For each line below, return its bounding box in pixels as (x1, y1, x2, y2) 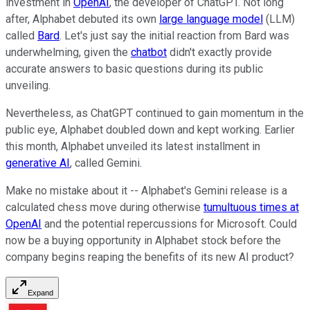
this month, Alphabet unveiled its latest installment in (6, 139, 260, 153)
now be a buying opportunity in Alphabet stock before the (6, 233, 281, 247)
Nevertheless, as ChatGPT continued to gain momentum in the (6, 106, 304, 120)
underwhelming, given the (6, 45, 131, 59)
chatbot (131, 45, 167, 59)
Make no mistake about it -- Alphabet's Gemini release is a (6, 183, 287, 197)
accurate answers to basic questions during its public (6, 62, 263, 75)
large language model (159, 12, 263, 26)
